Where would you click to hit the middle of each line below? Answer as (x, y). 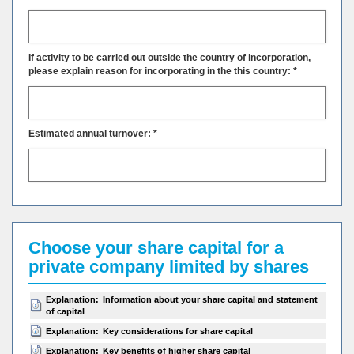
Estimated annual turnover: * (93, 134)
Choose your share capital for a (156, 248)
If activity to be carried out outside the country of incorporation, (169, 58)
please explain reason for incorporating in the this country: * (163, 71)
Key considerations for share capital (178, 331)
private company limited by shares (169, 267)
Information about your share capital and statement (210, 299)
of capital (65, 311)
